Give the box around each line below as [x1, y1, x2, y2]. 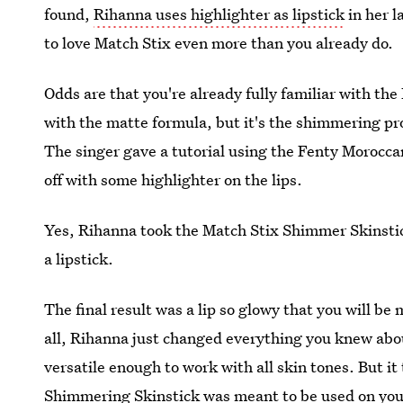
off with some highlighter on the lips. [44, 169, 303, 190]
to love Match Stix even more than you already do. [44, 32, 394, 53]
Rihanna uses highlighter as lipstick [94, 4, 345, 24]
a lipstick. [44, 248, 114, 269]
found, [44, 4, 94, 24]
